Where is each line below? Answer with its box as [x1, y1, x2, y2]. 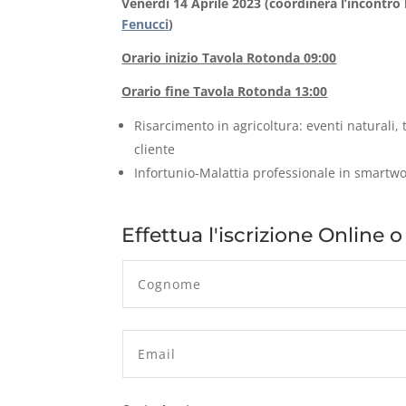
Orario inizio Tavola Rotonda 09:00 [121, 48, 337, 66]
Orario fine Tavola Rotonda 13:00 [121, 82, 328, 100]
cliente [134, 140, 176, 158]
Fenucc [121, 14, 166, 33]
